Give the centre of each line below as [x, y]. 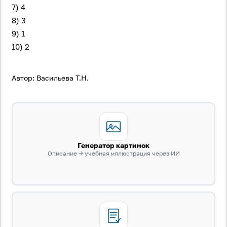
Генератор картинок [113, 145]
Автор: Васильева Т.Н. [50, 78]
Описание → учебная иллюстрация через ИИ [113, 153]
